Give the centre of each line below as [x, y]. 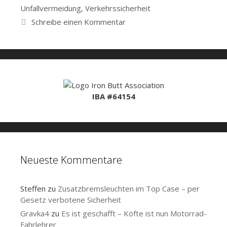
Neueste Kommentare [71, 160]
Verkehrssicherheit [118, 8]
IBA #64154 [113, 96]
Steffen [33, 188]
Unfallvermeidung [51, 8]
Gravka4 [35, 213]
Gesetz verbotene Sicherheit [71, 200]
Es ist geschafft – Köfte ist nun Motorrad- [134, 213]
